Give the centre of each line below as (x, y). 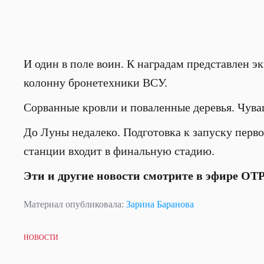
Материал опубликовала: (75, 204)
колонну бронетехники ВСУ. (95, 82)
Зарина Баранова (160, 204)
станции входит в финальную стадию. (119, 151)
